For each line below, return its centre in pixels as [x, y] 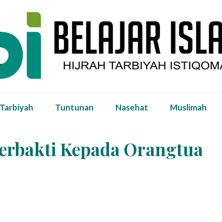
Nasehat [132, 107]
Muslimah [188, 107]
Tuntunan [74, 107]
